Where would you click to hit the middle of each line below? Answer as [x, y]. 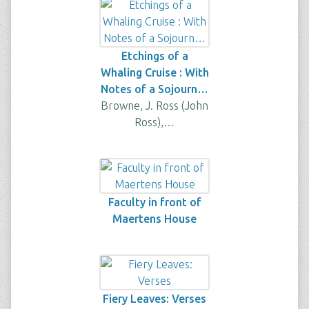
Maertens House [154, 219]
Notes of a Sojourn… [154, 89]
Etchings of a [154, 56]
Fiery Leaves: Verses [154, 299]
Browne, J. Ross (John [154, 106]
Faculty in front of [154, 202]
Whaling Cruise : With [154, 72]
